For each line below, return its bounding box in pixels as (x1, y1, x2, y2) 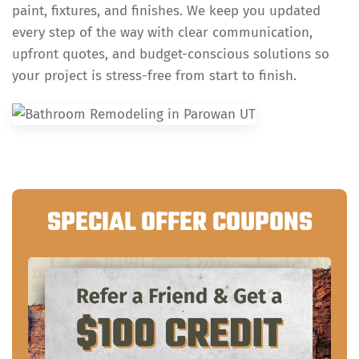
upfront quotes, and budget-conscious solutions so (12, 45, 329, 63)
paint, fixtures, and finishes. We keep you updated (12, 2, 321, 19)
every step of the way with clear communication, (12, 23, 313, 41)
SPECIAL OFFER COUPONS (46, 202, 313, 244)
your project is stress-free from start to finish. (12, 67, 296, 84)
